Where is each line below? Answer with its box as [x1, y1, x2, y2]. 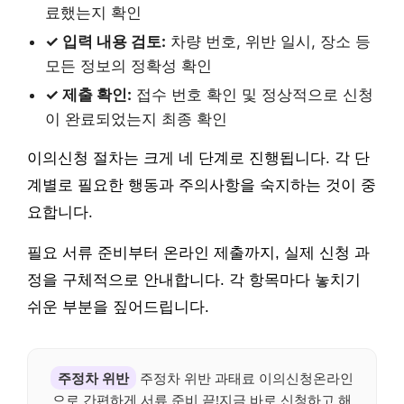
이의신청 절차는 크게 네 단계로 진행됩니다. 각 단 [27, 150, 370, 168]
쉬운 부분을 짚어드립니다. [27, 298, 209, 317]
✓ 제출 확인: [45, 86, 132, 105]
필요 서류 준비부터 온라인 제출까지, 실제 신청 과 [27, 244, 370, 262]
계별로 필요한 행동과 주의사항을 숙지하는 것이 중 [27, 177, 376, 195]
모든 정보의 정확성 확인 [45, 57, 212, 76]
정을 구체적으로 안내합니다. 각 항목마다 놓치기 [27, 271, 361, 289]
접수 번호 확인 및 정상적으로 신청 [132, 86, 373, 105]
